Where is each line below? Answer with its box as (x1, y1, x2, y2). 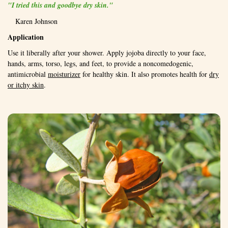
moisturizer (48, 69, 80, 79)
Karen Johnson (15, 16, 58, 26)
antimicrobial (8, 69, 48, 79)
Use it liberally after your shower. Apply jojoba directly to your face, (8, 47, 206, 58)
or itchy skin (8, 79, 44, 90)
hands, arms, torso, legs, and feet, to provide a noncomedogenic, (8, 58, 193, 68)
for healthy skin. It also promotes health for (80, 69, 209, 79)
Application (8, 31, 44, 42)
